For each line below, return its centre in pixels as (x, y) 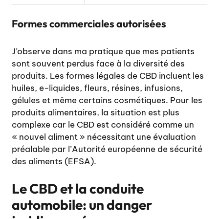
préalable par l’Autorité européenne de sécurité (107, 149)
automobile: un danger (82, 204)
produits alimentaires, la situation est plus (96, 113)
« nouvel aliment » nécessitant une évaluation (104, 137)
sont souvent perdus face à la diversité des (98, 64)
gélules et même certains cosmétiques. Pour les (107, 100)
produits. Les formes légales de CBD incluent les (108, 76)
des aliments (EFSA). (54, 162)
